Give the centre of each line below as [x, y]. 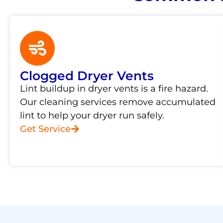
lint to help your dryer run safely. [92, 115]
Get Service [45, 129]
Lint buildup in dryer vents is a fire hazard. [114, 88]
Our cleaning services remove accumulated [118, 102]
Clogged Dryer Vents [87, 75]
